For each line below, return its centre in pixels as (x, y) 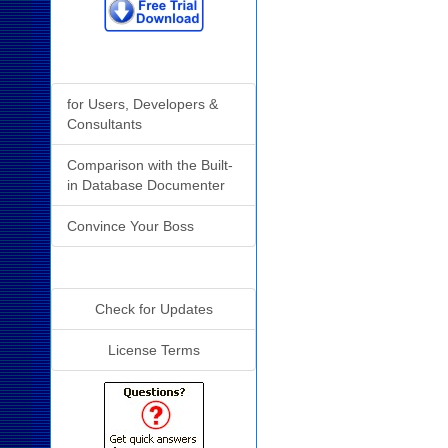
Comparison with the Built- (150, 164)
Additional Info (154, 267)
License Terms (153, 349)
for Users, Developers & (142, 103)
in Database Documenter (146, 184)
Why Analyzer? (153, 62)
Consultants (104, 123)
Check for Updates (153, 308)
